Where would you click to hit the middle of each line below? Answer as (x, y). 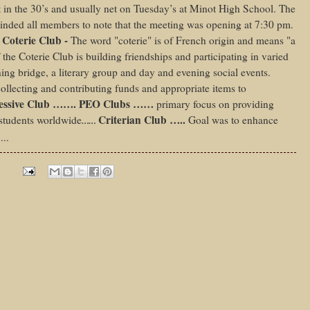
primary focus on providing (214, 104)
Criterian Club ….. (142, 120)
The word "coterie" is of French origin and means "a (183, 40)
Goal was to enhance (233, 120)
